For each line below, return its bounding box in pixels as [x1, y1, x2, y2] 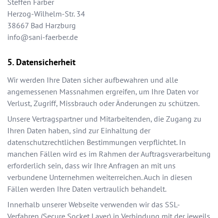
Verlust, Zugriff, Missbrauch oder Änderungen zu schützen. [7, 98, 200, 109]
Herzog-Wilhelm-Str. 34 [7, 9, 85, 19]
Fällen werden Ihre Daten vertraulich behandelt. [7, 184, 166, 194]
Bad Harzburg [31, 20, 76, 31]
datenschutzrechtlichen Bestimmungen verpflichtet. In [7, 137, 186, 147]
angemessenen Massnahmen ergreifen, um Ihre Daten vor [7, 87, 199, 97]
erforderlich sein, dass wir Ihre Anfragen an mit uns [7, 161, 176, 171]
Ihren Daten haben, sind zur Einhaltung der [7, 126, 150, 136]
